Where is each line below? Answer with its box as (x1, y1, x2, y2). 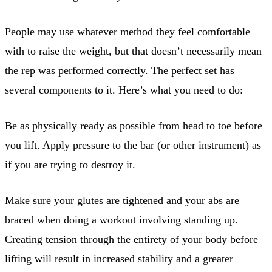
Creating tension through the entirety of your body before (5, 233, 258, 245)
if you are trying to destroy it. (5, 158, 135, 171)
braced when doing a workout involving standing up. (5, 213, 238, 226)
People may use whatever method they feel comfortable (5, 25, 250, 38)
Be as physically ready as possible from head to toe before (5, 119, 262, 132)
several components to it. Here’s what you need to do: (5, 83, 243, 96)
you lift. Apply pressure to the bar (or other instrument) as (5, 138, 261, 151)
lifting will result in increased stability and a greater (5, 252, 233, 265)
